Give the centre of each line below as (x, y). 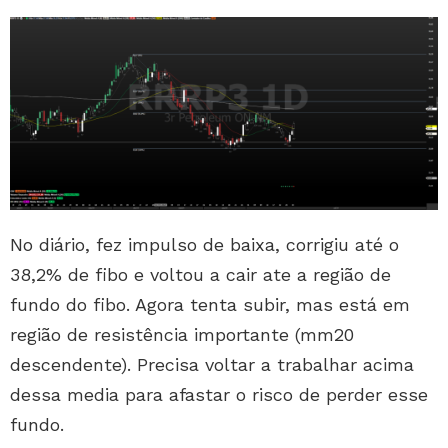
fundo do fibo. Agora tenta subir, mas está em (210, 304)
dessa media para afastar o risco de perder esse (219, 394)
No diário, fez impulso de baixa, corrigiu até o (204, 244)
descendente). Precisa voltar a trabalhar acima (212, 364)
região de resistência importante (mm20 (182, 334)
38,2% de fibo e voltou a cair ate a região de (200, 274)
